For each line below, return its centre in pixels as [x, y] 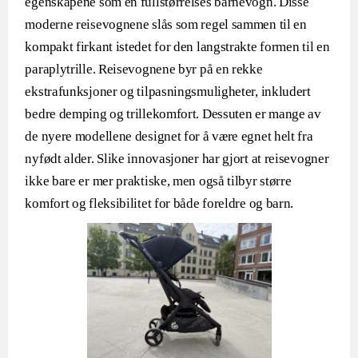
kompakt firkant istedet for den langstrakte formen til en [177, 47]
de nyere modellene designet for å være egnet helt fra [169, 136]
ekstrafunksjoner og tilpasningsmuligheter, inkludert [168, 91]
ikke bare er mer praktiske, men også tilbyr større [158, 181]
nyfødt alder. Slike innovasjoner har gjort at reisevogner [177, 159]
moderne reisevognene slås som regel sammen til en [166, 24]
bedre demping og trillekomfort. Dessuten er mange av [173, 114]
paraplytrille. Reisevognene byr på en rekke [144, 69]
